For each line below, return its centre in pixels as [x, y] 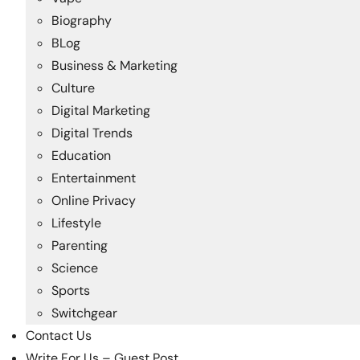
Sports [71, 290]
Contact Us [59, 335]
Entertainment [94, 178]
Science [75, 268]
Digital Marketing [101, 110]
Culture [73, 88]
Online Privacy [94, 200]
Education [81, 155]
